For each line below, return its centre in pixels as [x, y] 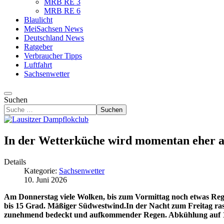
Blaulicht [38, 20]
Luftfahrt [38, 65]
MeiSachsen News [53, 29]
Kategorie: [41, 170]
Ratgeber [38, 47]
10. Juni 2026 [45, 179]
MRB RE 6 [62, 11]
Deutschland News [54, 38]
